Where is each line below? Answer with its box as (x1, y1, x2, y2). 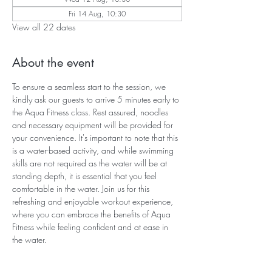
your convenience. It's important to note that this (12, 132, 180, 143)
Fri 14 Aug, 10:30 (69, 8, 126, 19)
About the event (12, 55, 94, 70)
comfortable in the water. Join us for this (12, 183, 152, 194)
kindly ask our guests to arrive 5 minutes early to (12, 93, 182, 105)
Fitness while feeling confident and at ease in (12, 221, 171, 233)
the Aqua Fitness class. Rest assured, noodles (12, 106, 171, 118)
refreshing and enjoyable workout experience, (12, 195, 175, 207)
